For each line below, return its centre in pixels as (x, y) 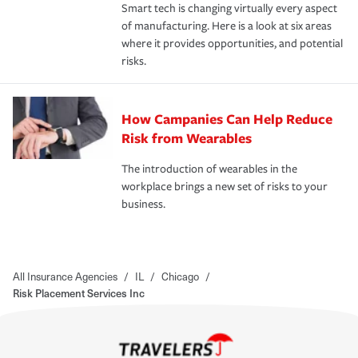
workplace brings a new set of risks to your (225, 186)
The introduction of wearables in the (209, 169)
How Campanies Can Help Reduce (227, 118)
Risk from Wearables (187, 137)
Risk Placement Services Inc (79, 292)
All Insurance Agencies (65, 276)
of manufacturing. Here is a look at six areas (227, 26)
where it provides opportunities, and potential (232, 43)
